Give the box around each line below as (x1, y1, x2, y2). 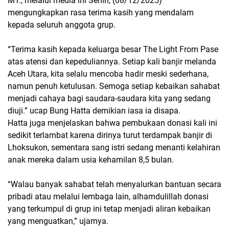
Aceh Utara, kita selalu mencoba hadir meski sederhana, (8, 69, 209, 79)
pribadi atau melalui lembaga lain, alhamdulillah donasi (8, 192, 209, 201)
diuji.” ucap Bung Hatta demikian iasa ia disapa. (8, 106, 180, 116)
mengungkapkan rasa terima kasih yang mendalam (8, 8, 194, 17)
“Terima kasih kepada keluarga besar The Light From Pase (8, 44, 218, 54)
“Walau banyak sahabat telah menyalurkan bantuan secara (8, 179, 221, 189)
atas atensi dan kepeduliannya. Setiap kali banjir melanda (8, 57, 216, 66)
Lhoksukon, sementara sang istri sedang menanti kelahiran (8, 143, 220, 152)
